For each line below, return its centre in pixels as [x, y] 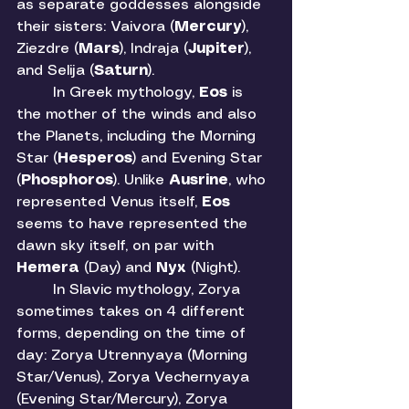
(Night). [218, 268]
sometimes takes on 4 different [133, 312]
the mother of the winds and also [139, 115]
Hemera [50, 268]
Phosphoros [67, 181]
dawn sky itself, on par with [117, 246]
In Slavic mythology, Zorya [35, 290]
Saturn [121, 71]
